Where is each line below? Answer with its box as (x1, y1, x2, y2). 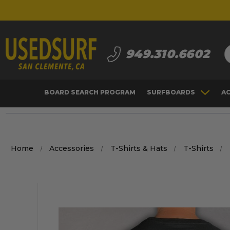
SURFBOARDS (146, 88, 195, 97)
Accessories (49, 144, 94, 153)
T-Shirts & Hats (110, 144, 167, 153)
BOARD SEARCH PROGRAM (44, 88, 136, 97)
